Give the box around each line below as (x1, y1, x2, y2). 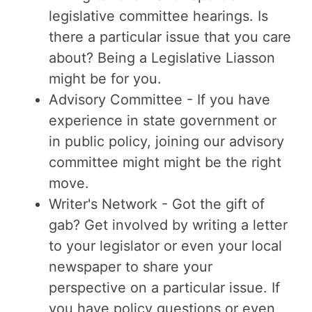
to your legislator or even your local (49, 237, 282, 254)
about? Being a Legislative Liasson (49, 49, 275, 66)
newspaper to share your (49, 258, 212, 275)
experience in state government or (49, 112, 276, 129)
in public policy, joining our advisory (49, 133, 284, 150)
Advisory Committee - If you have (49, 91, 270, 108)
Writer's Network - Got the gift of (49, 196, 265, 212)
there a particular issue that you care (49, 29, 291, 45)
